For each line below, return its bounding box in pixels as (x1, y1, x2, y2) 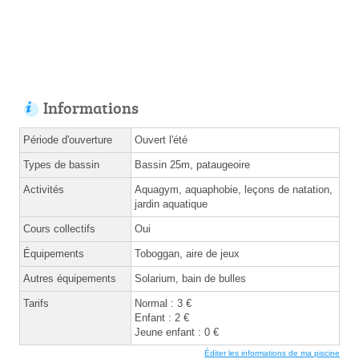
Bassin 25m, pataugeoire (135, 159, 250, 171)
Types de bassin (23, 159, 99, 171)
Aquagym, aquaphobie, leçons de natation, (135, 184, 333, 196)
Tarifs (23, 297, 49, 310)
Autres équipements (23, 272, 116, 285)
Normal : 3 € (135, 297, 192, 310)
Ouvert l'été (135, 134, 188, 147)
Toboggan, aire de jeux (135, 248, 240, 260)
